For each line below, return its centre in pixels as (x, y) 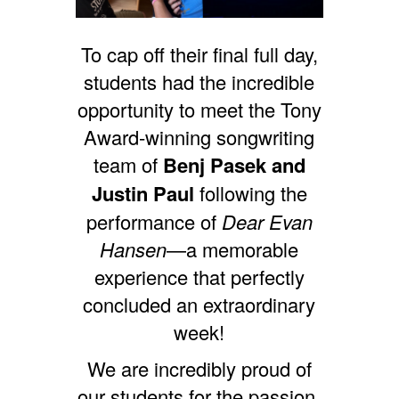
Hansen (134, 248)
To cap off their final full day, (199, 53)
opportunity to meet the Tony (199, 109)
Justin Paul (142, 193)
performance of (154, 221)
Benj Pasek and (231, 164)
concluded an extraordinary (199, 304)
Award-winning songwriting (199, 136)
